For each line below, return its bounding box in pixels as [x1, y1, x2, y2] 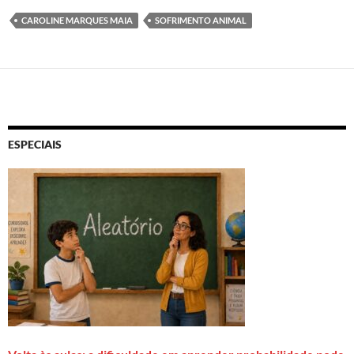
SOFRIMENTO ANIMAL [155, 14, 247, 25]
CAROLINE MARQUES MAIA [21, 14, 133, 25]
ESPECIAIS [8, 137, 62, 151]
